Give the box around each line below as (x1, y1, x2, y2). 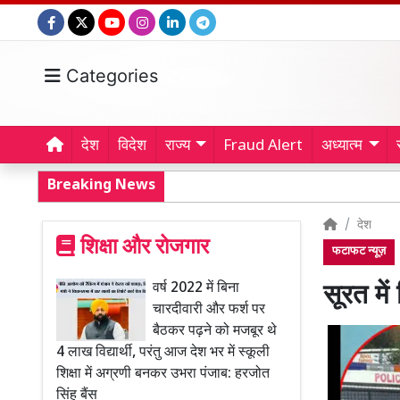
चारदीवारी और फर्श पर (153, 301, 265, 320)
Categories (61, 65, 158, 87)
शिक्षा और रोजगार (75, 234, 209, 262)
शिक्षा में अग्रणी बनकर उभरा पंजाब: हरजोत (56, 365, 270, 384)
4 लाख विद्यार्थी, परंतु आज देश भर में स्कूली (56, 344, 270, 362)
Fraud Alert (223, 137, 304, 156)
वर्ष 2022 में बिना (153, 279, 239, 298)
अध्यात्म (321, 137, 363, 156)
